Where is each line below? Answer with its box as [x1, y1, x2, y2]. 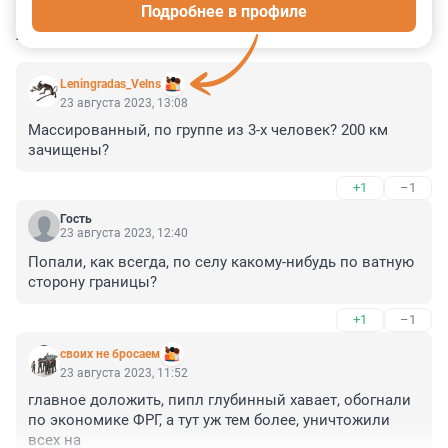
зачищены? [28, 141, 109, 160]
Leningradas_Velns [60, 77, 161, 92]
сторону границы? [28, 273, 157, 292]
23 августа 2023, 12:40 [60, 226, 188, 241]
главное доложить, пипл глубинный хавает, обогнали [28, 391, 411, 410]
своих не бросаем [60, 347, 160, 362]
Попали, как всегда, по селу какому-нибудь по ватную [28, 253, 414, 272]
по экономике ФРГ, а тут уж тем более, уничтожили [28, 411, 390, 430]
